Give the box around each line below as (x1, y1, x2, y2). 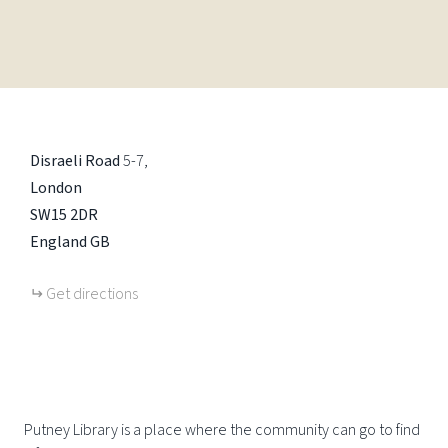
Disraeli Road (30, 150, 120, 172)
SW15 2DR (30, 204, 98, 226)
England (30, 231, 87, 253)
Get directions (46, 283, 138, 305)
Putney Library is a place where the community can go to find (24, 419, 420, 441)
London (30, 177, 82, 199)
